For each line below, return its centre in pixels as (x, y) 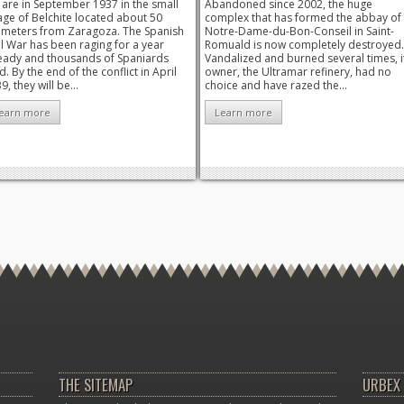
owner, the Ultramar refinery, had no (298, 72)
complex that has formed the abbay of (303, 18)
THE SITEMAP (96, 384)
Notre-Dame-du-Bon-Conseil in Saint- (299, 32)
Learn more (243, 112)
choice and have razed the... (276, 86)
